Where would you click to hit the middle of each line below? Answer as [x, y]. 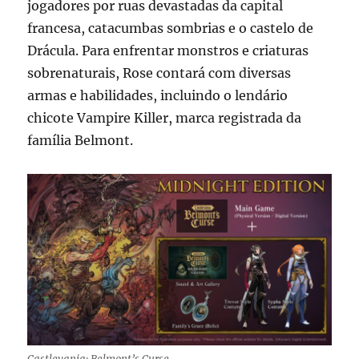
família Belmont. [81, 141]
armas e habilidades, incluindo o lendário [158, 96]
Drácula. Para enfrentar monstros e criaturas [168, 51]
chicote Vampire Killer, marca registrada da [165, 118]
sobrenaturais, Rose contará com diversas [159, 73]
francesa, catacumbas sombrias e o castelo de [171, 28]
